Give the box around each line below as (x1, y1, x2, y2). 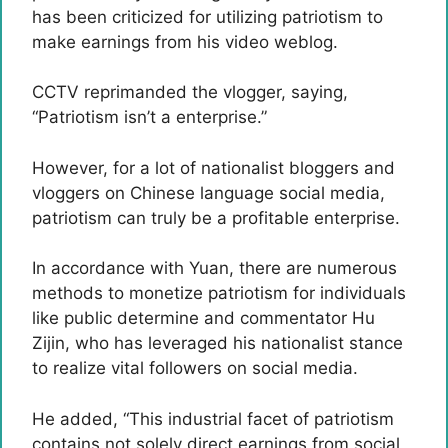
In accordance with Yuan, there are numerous (32, 258, 397, 278)
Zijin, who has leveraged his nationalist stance (32, 333, 403, 353)
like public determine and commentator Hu (32, 308, 375, 328)
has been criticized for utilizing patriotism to (32, 6, 383, 27)
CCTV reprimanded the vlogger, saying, (32, 82, 348, 102)
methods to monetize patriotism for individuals (32, 283, 406, 303)
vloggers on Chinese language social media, (32, 182, 385, 203)
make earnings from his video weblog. (32, 31, 338, 52)
